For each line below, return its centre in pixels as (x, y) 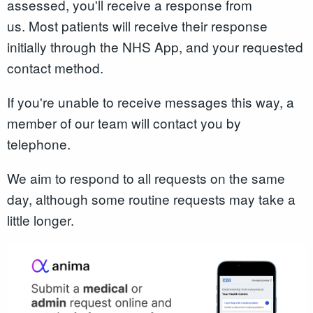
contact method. (57, 68)
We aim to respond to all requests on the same (146, 178)
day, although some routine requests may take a (151, 199)
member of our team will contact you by (124, 123)
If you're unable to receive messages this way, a (151, 102)
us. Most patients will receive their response (137, 26)
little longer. (42, 220)
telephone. (41, 144)
